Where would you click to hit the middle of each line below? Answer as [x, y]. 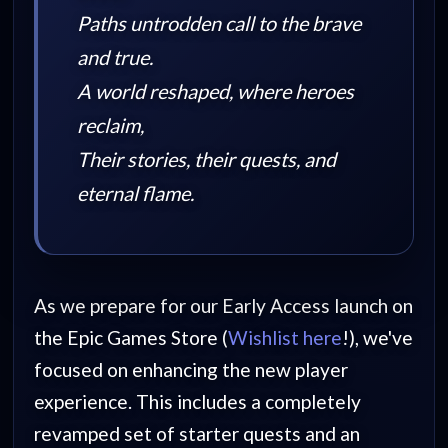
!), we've [378, 337]
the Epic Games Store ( [131, 337]
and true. [114, 56]
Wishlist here [285, 337]
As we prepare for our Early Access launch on [224, 305]
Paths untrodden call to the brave [218, 22]
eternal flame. [135, 192]
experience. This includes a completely [198, 401]
